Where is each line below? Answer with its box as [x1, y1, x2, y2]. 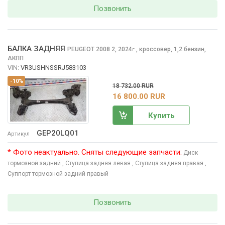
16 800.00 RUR [113, 91, 165, 101]
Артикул [8, 130, 30, 137]
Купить [148, 111, 175, 120]
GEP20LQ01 [37, 128, 79, 138]
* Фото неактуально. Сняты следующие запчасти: [8, 147, 182, 157]
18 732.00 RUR [113, 82, 154, 89]
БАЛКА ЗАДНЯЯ [8, 44, 65, 53]
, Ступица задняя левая [62, 159, 131, 167]
